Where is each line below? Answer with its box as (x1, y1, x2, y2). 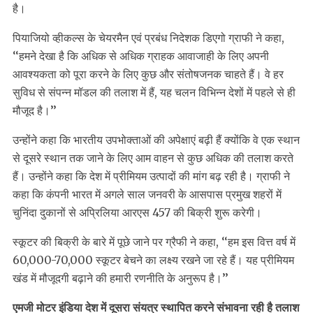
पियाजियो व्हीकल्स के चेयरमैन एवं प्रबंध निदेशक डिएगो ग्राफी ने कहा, (13, 31, 284, 45)
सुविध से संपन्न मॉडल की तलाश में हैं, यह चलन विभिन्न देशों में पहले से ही (13, 85, 296, 100)
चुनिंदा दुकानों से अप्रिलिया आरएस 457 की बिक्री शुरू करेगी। (13, 205, 262, 220)
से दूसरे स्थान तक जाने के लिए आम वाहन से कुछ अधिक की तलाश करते (13, 151, 293, 166)
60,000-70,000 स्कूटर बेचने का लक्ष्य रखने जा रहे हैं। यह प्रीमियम (13, 253, 294, 268)
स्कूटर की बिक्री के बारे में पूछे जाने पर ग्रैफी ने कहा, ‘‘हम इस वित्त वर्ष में (13, 235, 296, 249)
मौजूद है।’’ (13, 103, 57, 118)
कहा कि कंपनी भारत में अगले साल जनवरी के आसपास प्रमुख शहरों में (13, 187, 282, 202)
